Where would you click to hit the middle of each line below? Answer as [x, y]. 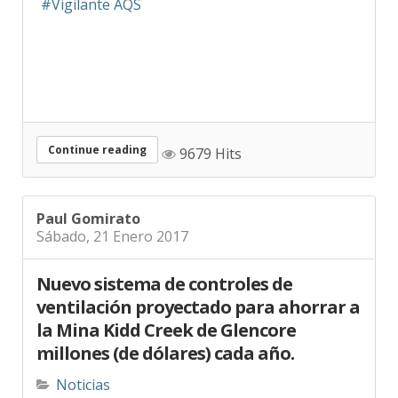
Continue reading [97, 138]
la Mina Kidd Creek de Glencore [166, 318]
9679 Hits [209, 142]
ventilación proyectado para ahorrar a [198, 295]
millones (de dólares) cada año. [165, 341]
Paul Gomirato [88, 207]
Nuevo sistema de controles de [164, 272]
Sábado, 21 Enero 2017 [112, 224]
